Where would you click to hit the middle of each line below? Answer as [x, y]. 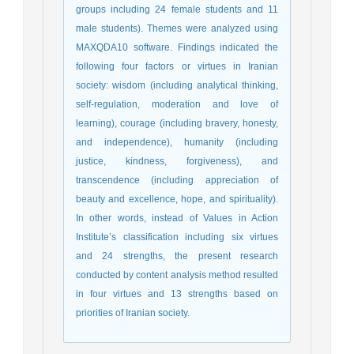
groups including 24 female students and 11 [177, 10]
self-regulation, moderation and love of [177, 105]
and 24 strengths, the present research [177, 256]
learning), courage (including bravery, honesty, [177, 124]
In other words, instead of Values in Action [177, 218]
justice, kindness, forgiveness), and [177, 162]
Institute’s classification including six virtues [177, 237]
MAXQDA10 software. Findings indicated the [177, 48]
